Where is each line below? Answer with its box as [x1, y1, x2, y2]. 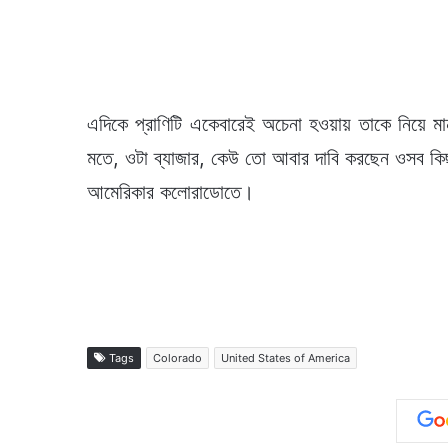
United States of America [221, 351, 350, 366]
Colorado [153, 351, 202, 366]
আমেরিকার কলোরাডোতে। [87, 180, 254, 205]
